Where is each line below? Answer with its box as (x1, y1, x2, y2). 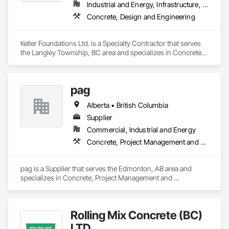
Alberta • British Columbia (87, 101, 168, 109)
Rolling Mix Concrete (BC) (71, 208, 202, 222)
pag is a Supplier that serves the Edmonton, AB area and (20, 164, 192, 173)
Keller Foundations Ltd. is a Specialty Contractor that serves (20, 39, 201, 48)
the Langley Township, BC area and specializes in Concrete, (20, 48, 203, 57)
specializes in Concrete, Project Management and (20, 173, 172, 182)
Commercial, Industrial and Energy (87, 125, 196, 134)
